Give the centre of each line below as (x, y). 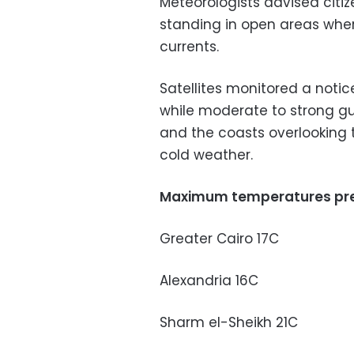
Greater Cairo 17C (219, 239)
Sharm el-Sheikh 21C (229, 323)
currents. (189, 47)
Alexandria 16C (209, 281)
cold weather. (206, 155)
